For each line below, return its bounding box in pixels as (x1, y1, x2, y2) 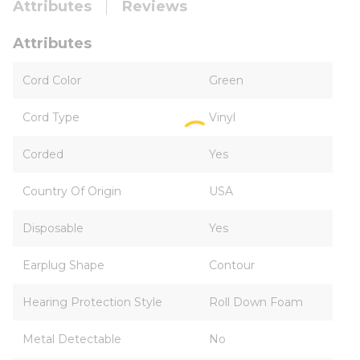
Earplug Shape (22, 258, 104, 272)
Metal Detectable (22, 332, 121, 346)
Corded (22, 147, 63, 162)
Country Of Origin (22, 184, 121, 198)
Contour (209, 258, 255, 272)
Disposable (22, 221, 84, 235)
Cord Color (22, 73, 81, 88)
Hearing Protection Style (22, 295, 162, 309)
